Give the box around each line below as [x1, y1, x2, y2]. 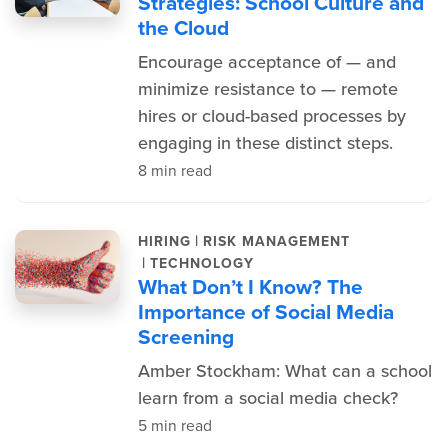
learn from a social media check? [137, 385, 398, 411]
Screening [137, 321, 234, 352]
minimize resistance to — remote [137, 76, 398, 102]
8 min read [137, 159, 212, 182]
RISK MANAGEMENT [202, 230, 350, 252]
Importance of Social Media [137, 296, 394, 327]
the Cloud [137, 12, 229, 43]
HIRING [137, 230, 191, 252]
